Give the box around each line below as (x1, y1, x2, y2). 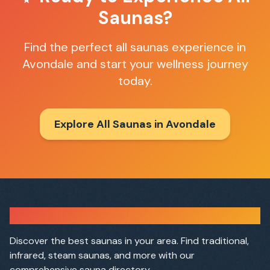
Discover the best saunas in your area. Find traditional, (10, 234, 249, 247)
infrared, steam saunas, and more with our (10, 249, 195, 262)
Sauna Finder (10, 208, 86, 224)
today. (118, 73, 152, 89)
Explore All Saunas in (54, 117, 166, 131)
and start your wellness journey (73, 56, 248, 72)
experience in (169, 39, 246, 55)
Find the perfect (24, 39, 116, 55)
